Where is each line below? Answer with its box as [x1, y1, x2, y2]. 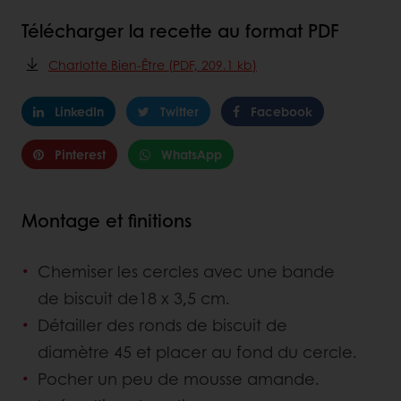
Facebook [251, 102, 312, 121]
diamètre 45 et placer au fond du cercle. [38, 340, 357, 364]
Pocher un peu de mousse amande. [38, 367, 320, 391]
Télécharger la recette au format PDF [21, 18, 339, 44]
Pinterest [55, 145, 106, 164]
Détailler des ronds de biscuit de [38, 313, 287, 337]
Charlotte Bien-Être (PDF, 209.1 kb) [48, 55, 257, 74]
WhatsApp [161, 145, 222, 164]
